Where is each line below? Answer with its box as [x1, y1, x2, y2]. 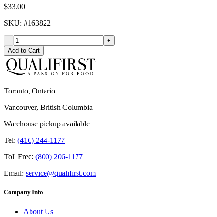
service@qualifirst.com [26, 169, 96, 178]
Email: [4, 169, 24, 178]
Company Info [4, 188, 43, 196]
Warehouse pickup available [4, 120, 90, 128]
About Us [23, 207, 53, 216]
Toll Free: [4, 153, 33, 161]
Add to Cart [8, 47, 40, 55]
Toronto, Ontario [4, 87, 55, 95]
